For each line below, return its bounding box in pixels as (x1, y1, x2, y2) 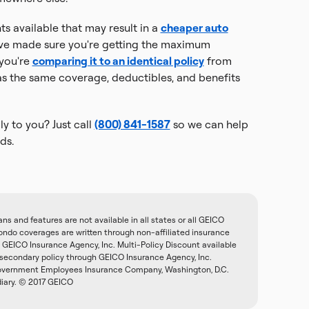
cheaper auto (160, 21, 228, 34)
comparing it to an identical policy (32, 54, 204, 68)
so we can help (170, 117, 248, 131)
